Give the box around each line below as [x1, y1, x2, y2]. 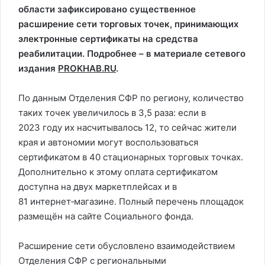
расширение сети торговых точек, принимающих [18, 18, 238, 30]
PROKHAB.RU [58, 63, 116, 74]
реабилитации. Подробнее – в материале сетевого [18, 48, 245, 59]
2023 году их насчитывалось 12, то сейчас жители [18, 122, 237, 133]
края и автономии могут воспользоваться [18, 137, 198, 148]
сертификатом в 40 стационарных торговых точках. [18, 151, 243, 163]
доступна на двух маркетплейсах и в [18, 181, 177, 192]
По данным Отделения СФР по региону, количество [18, 92, 244, 104]
